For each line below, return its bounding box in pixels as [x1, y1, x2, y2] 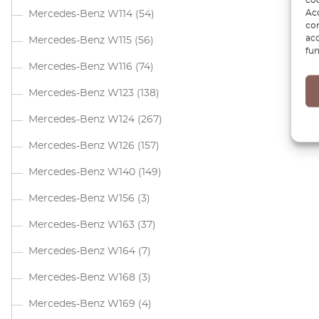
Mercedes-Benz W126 [28, 141, 135, 151]
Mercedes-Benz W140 [28, 167, 135, 177]
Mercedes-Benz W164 [28, 246, 135, 256]
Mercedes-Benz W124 [28, 115, 135, 125]
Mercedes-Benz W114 [28, 9, 132, 19]
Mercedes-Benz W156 [28, 194, 135, 204]
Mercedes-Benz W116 [28, 62, 132, 72]
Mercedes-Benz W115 [28, 36, 132, 46]
